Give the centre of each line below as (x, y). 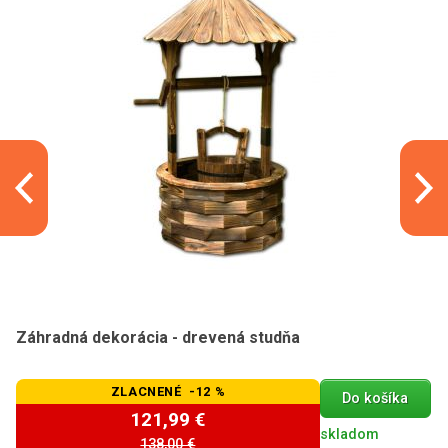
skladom (349, 435)
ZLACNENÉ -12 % (168, 391)
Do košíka (375, 399)
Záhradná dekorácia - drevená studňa (158, 337)
